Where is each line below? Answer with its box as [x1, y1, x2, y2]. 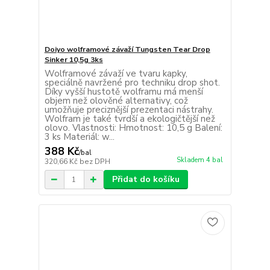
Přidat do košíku [111, 174, 180, 186]
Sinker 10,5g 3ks [44, 55, 103, 65]
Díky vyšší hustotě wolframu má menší [44, 86, 203, 98]
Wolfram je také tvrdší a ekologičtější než [44, 113, 215, 125]
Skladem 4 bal [176, 155, 223, 165]
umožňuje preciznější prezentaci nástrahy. [44, 104, 213, 116]
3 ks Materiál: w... [44, 131, 115, 143]
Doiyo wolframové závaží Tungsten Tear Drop [44, 45, 210, 55]
